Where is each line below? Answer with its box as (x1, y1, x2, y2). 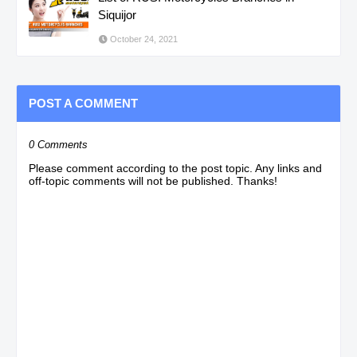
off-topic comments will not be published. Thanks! (29, 174, 277, 187)
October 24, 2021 (110, 33, 178, 44)
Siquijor (98, 7, 136, 22)
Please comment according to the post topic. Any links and (29, 161, 322, 175)
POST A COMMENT (29, 96, 138, 110)
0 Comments (29, 138, 88, 151)
